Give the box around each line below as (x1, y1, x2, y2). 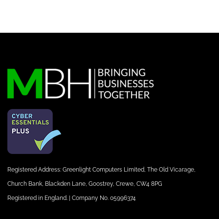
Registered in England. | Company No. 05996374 (7, 194, 136, 201)
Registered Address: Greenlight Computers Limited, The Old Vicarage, (7, 166, 196, 173)
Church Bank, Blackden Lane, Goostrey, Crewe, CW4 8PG (7, 180, 162, 187)
